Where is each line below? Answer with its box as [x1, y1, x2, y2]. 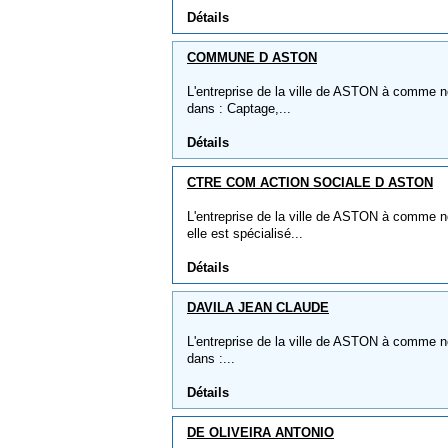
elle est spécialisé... [187, 226, 303, 241]
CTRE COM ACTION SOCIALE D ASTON [187, 175, 433, 190]
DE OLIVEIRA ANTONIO [187, 425, 334, 440]
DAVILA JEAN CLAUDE [187, 300, 329, 315]
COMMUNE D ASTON [187, 50, 317, 65]
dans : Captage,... [187, 101, 291, 116]
